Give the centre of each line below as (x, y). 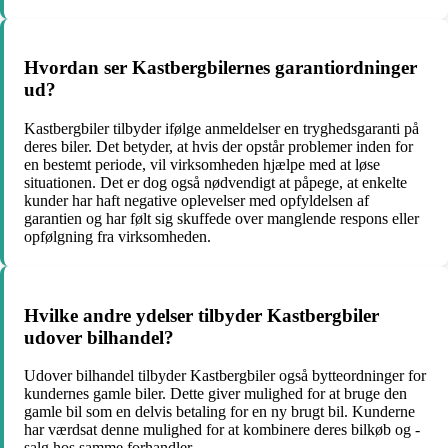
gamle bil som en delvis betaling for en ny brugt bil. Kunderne (219, 412)
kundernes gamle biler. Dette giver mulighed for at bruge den (215, 394)
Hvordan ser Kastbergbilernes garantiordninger (220, 68)
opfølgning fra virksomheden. (117, 236)
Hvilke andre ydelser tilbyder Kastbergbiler (201, 315)
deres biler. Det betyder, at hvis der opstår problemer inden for (218, 146)
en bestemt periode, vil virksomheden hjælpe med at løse (202, 164)
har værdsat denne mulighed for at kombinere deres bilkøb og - (222, 430)
